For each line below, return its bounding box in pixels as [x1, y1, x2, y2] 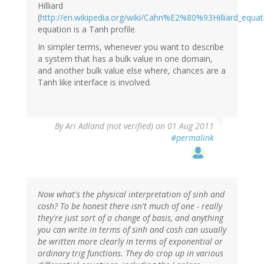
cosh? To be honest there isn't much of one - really [38, 200, 222, 212]
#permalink [171, 131, 214, 143]
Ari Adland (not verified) [65, 120, 153, 131]
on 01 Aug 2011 [153, 120, 214, 131]
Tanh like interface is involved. [38, 76, 151, 88]
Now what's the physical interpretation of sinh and [38, 188, 225, 200]
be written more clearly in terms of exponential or [38, 235, 223, 247]
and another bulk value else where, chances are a [38, 64, 226, 76]
